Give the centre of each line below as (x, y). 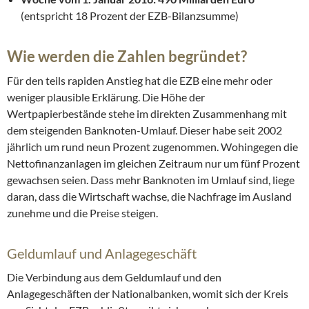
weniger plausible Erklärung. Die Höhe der (106, 97)
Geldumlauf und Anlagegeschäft (102, 253)
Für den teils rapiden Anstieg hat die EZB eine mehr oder (140, 81)
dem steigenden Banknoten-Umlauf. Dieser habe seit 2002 (144, 130)
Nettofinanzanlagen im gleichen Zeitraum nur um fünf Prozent (153, 163)
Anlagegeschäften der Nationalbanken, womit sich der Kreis (148, 294)
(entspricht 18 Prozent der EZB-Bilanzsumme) (130, 16)
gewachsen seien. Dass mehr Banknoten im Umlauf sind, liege (151, 180)
